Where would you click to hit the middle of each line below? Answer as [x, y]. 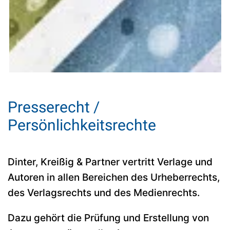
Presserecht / [54, 107]
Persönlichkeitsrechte [82, 125]
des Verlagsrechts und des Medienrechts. [104, 193]
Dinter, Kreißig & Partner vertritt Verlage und [110, 162]
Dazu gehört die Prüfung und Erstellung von [108, 218]
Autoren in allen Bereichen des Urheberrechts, [114, 177]
